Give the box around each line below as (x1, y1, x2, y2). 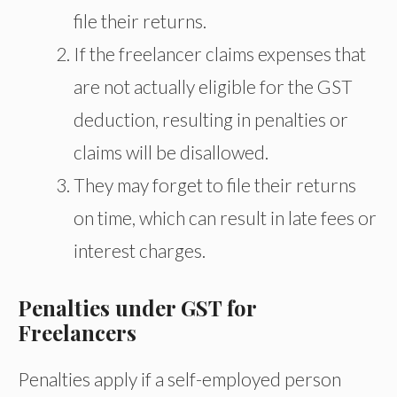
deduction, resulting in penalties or (74, 108, 348, 131)
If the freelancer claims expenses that (74, 43, 366, 66)
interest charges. (74, 239, 206, 262)
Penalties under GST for (18, 292, 256, 322)
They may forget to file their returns (74, 174, 356, 197)
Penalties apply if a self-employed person (18, 367, 341, 390)
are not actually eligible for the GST (74, 75, 353, 98)
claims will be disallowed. (74, 141, 269, 164)
